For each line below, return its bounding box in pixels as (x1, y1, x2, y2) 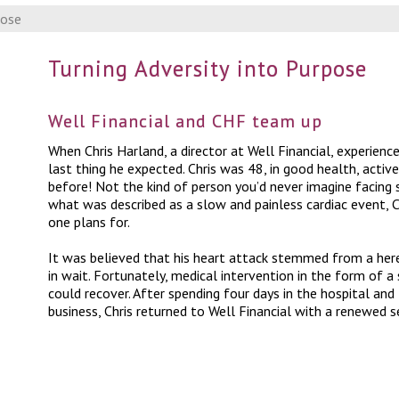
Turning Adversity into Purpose (48, 54, 367, 83)
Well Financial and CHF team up (48, 110, 322, 133)
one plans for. (48, 213, 130, 231)
